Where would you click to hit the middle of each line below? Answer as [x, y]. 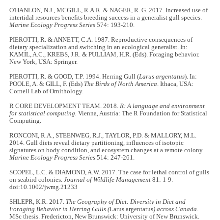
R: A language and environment [163, 106]
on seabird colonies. [37, 180]
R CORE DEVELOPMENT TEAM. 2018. [65, 106]
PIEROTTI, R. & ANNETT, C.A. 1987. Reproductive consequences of [101, 40]
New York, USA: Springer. [44, 62]
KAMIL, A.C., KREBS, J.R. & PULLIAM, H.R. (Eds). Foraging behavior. [105, 55]
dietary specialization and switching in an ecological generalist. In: [99, 47]
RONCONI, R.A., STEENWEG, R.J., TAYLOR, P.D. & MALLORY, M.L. [103, 136]
